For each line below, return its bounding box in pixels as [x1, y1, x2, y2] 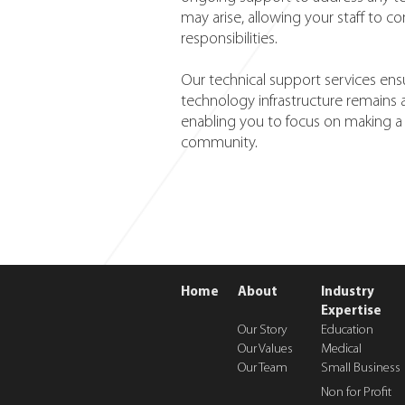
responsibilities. [181, 31, 278, 48]
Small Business [321, 362, 400, 375]
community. [181, 135, 258, 152]
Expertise [321, 305, 381, 318]
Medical [321, 343, 362, 356]
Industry [321, 286, 374, 299]
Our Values [238, 343, 293, 356]
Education [321, 324, 373, 337]
